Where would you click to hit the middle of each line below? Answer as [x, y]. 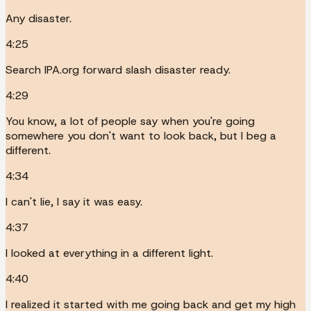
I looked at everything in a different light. [109, 253]
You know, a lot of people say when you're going [130, 121]
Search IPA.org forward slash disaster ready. [118, 69]
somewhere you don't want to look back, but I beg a [141, 135]
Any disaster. [39, 18]
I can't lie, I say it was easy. [74, 201]
